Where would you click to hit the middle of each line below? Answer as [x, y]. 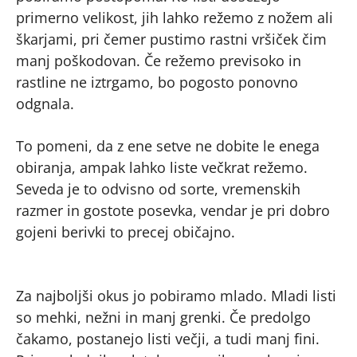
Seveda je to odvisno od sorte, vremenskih [158, 188]
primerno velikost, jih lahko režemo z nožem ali [175, 17]
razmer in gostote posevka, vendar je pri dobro [173, 210]
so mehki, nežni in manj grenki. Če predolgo [163, 317]
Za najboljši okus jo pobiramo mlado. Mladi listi [176, 295]
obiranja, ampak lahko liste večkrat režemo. [162, 167]
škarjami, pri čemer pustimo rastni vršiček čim [171, 39]
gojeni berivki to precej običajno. [126, 231]
